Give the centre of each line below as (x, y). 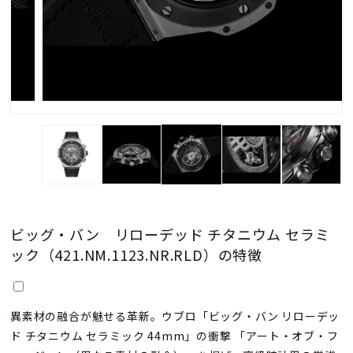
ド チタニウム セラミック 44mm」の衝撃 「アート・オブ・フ (175, 335)
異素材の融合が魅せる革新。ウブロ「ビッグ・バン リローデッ (175, 316)
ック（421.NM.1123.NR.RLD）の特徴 (136, 254)
